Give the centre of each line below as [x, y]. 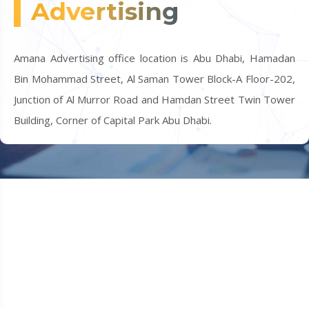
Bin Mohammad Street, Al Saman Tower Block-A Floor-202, [154, 79]
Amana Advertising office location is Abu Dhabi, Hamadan [154, 58]
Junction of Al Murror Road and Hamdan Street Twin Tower [154, 99]
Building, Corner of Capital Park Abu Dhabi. [113, 120]
